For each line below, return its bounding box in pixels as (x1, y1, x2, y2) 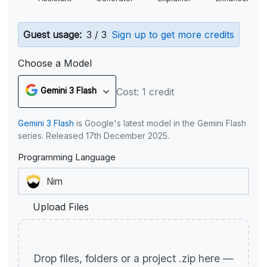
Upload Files (30, 201, 92, 213)
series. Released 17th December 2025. (18, 131, 169, 141)
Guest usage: (23, 29, 82, 41)
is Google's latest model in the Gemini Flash (74, 118, 246, 128)
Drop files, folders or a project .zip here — (33, 252, 234, 265)
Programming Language (18, 152, 116, 163)
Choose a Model (18, 57, 92, 69)
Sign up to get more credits (111, 29, 234, 41)
